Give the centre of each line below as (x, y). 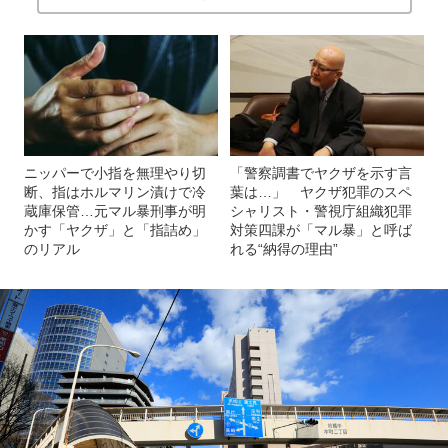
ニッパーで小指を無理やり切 (115, 172)
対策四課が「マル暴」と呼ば (321, 229)
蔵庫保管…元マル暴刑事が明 (115, 210)
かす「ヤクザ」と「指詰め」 (115, 229)
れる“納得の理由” (284, 248)
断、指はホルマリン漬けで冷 (115, 191)
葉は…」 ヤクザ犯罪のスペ (321, 191)
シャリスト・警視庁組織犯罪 (321, 210)
